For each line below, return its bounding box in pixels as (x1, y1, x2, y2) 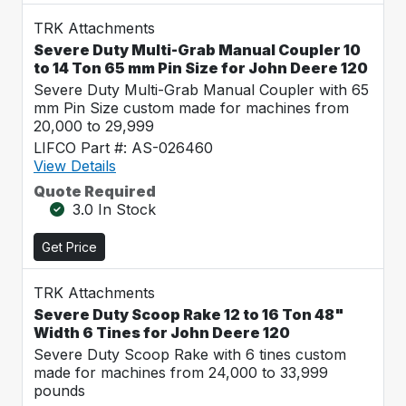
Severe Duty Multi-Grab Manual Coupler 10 (34, 41, 361, 59)
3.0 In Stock (72, 200, 156, 218)
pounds (34, 382, 85, 400)
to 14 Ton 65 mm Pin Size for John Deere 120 (34, 59, 368, 77)
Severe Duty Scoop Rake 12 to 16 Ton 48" (34, 305, 344, 324)
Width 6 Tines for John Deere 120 (34, 324, 290, 342)
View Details (34, 157, 116, 175)
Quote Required (34, 182, 156, 200)
